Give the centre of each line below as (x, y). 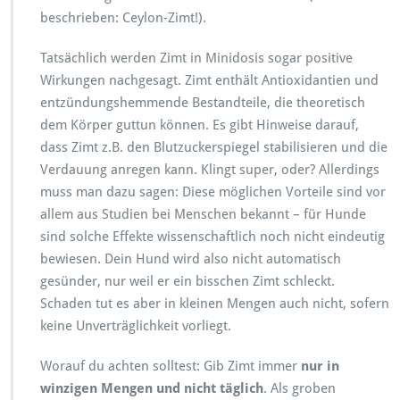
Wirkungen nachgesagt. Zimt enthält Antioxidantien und (209, 80)
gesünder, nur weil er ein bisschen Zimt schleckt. (187, 281)
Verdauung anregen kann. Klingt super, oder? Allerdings (210, 169)
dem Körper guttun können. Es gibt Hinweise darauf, (200, 125)
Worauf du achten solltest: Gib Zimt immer (171, 366)
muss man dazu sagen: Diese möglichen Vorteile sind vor (213, 192)
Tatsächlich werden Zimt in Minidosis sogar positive (196, 58)
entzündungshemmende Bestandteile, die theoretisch (203, 102)
